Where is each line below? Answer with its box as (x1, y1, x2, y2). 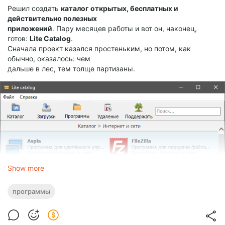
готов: (8, 34, 30, 43)
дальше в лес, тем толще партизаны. (8, 64, 135, 73)
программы (13, 187, 50, 196)
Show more (8, 164, 44, 173)
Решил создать (8, 4, 61, 13)
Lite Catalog (30, 34, 71, 43)
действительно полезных (8, 14, 97, 23)
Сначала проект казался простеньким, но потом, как (8, 44, 191, 53)
